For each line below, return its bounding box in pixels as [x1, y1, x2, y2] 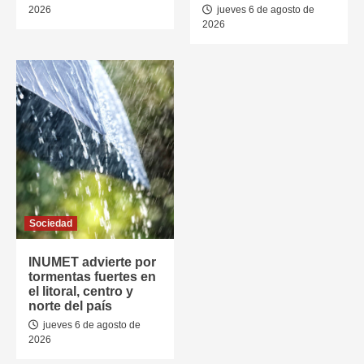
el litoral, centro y [28, 284, 133, 298]
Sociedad [29, 218, 72, 229]
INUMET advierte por [28, 255, 156, 269]
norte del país [28, 299, 112, 313]
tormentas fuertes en [28, 270, 156, 284]
